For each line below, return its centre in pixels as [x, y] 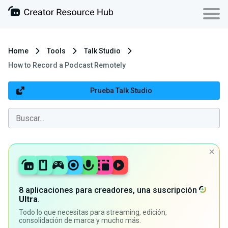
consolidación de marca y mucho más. [80, 220]
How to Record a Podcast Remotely [67, 65]
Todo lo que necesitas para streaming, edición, [93, 212]
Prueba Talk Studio [121, 91]
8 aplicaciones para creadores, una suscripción [109, 190]
